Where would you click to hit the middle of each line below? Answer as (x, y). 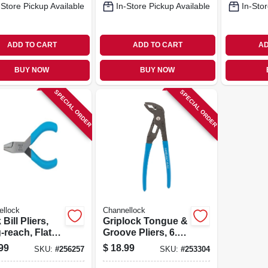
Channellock (124, 210)
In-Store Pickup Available (163, 6)
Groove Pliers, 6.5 (142, 232)
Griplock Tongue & (145, 221)
